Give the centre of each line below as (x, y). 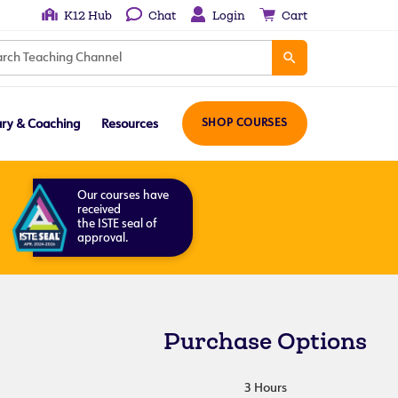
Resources (129, 125)
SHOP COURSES (244, 123)
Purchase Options (266, 341)
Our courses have (123, 196)
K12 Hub (88, 16)
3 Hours (265, 389)
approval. (102, 239)
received (99, 210)
